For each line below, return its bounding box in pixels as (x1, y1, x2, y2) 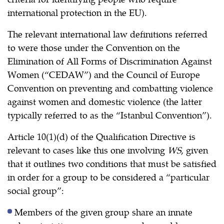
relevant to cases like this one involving (7, 143, 167, 156)
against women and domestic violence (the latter (7, 94, 202, 107)
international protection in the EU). (7, 5, 147, 18)
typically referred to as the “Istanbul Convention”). (7, 108, 212, 121)
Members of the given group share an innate (14, 205, 192, 218)
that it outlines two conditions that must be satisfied (7, 156, 216, 169)
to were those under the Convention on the (7, 40, 180, 53)
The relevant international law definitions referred (7, 27, 207, 40)
